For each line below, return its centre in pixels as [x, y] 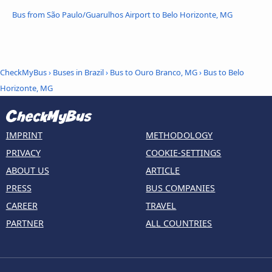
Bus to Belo [224, 73]
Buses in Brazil [78, 73]
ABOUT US [27, 170]
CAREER [22, 205]
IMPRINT [24, 135]
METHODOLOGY [179, 135]
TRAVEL [161, 205]
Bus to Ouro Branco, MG [154, 73]
